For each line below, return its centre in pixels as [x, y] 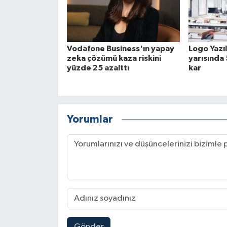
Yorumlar [90, 119]
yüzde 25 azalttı [98, 68]
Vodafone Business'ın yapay [120, 49]
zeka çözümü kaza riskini [114, 59]
